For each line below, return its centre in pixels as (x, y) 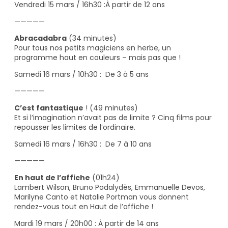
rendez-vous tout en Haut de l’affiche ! (84, 206)
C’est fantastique (49, 108)
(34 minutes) (92, 38)
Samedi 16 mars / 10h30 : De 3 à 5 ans (81, 74)
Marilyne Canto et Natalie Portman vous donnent (102, 197)
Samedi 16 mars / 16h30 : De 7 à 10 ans (83, 144)
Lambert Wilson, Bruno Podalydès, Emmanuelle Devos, (110, 187)
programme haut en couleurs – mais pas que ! (97, 57)
